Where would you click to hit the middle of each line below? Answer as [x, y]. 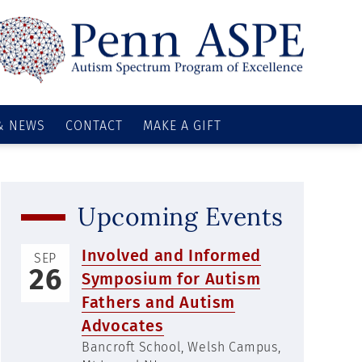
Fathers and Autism [159, 302]
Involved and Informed [171, 255]
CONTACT [95, 126]
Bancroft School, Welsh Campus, [181, 347]
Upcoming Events [181, 217]
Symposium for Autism [171, 279]
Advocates [123, 326]
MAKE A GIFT [182, 126]
